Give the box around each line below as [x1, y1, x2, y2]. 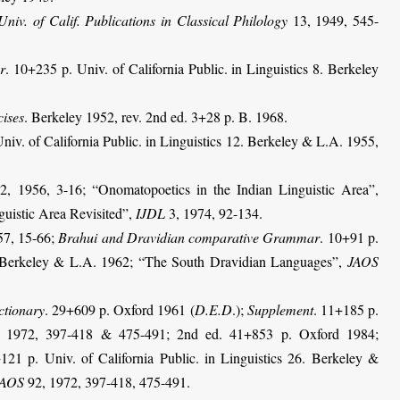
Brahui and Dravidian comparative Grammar [58, 227, 321, 246]
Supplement [246, 299, 313, 319]
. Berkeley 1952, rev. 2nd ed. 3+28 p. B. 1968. [24, 106, 287, 126]
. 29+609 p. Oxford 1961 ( [44, 299, 195, 319]
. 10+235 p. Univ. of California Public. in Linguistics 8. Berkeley [5, 58, 379, 78]
